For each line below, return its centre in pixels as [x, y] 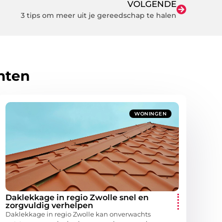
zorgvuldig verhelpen [49, 206]
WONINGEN [150, 114]
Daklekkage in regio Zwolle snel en [77, 198]
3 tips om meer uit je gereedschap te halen [99, 15]
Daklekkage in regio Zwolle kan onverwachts [78, 214]
